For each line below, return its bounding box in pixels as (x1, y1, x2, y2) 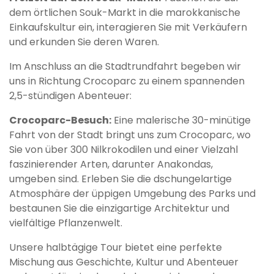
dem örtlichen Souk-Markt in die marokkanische (9, 6, 240, 20)
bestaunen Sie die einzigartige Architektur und (9, 201, 229, 216)
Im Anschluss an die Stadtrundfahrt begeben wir (9, 59, 241, 74)
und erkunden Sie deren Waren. (9, 35, 159, 50)
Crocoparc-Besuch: (9, 113, 111, 128)
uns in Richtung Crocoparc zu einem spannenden (9, 74, 245, 89)
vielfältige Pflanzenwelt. (9, 216, 122, 231)
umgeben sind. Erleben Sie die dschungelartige (9, 172, 232, 187)
